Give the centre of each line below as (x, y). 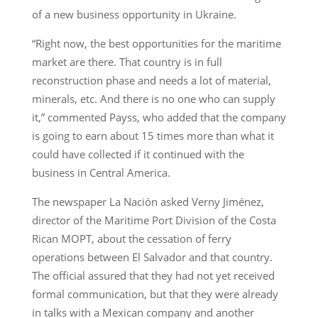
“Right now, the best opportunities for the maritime (156, 43)
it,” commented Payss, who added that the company (159, 117)
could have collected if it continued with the (138, 154)
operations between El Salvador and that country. (152, 257)
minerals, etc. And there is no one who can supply (153, 98)
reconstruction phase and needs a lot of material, (151, 80)
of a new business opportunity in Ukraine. (134, 14)
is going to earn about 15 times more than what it (153, 135)
